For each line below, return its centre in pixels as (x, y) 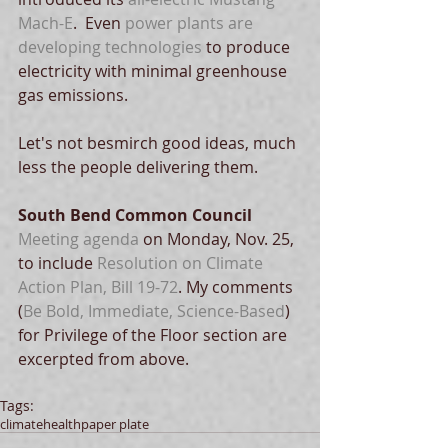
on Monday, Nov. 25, (220, 239)
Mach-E (45, 23)
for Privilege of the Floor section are (154, 335)
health (62, 424)
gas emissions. (75, 95)
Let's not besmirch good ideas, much (159, 143)
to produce (248, 47)
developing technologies (110, 47)
